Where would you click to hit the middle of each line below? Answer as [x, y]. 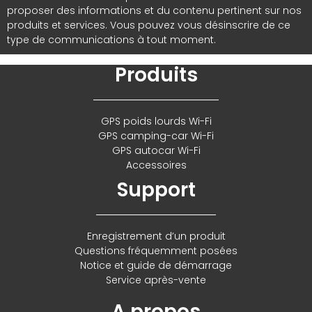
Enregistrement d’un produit [156, 236]
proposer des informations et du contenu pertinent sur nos [154, 11]
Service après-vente [156, 280]
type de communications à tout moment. [111, 40]
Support [156, 190]
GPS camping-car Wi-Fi [156, 136]
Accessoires [156, 165]
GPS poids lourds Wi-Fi [156, 122]
